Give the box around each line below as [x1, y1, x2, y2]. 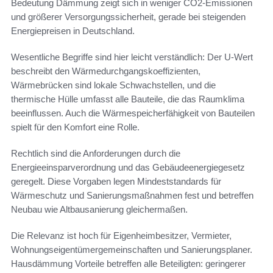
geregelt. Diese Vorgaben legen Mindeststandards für [11, 176, 221, 187]
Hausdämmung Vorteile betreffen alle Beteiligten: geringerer [11, 258, 246, 269]
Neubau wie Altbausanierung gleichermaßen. [11, 204, 188, 215]
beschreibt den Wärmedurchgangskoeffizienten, [11, 66, 200, 77]
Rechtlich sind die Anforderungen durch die [11, 148, 180, 159]
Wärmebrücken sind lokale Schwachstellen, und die [11, 80, 216, 91]
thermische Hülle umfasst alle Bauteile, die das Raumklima [11, 94, 244, 105]
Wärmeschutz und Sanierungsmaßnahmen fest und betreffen [11, 190, 253, 201]
